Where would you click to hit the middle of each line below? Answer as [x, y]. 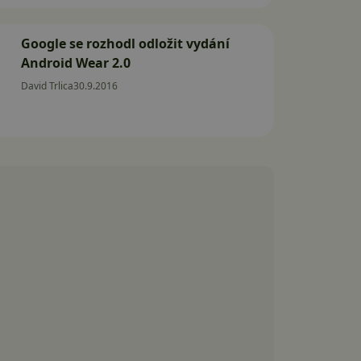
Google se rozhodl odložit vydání [125, 44]
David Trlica [47, 86]
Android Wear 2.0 [76, 63]
